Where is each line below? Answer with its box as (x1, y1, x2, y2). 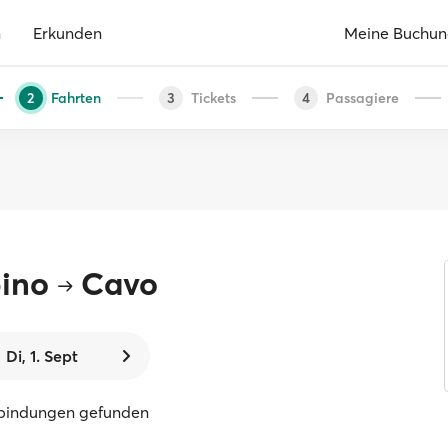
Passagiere (325, 88, 399, 107)
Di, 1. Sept (5, 346, 78, 366)
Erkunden (33, 22, 102, 43)
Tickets (190, 88, 236, 107)
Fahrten (50, 88, 101, 107)
